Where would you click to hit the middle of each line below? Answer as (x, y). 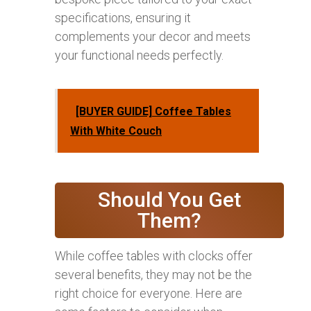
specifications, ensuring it (123, 18)
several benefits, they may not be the (153, 275)
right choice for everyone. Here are (149, 294)
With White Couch (116, 131)
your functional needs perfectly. (139, 56)
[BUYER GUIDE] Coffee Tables (153, 112)
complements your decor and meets (153, 37)
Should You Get (169, 200)
